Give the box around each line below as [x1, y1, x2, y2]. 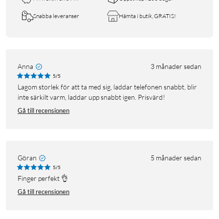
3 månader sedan [151, 62, 201, 70]
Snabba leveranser [33, 12, 79, 20]
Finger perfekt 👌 [22, 174, 68, 182]
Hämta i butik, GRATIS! [119, 12, 176, 20]
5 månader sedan [151, 153, 201, 162]
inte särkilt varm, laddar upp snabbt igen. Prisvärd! [18, 92, 165, 101]
